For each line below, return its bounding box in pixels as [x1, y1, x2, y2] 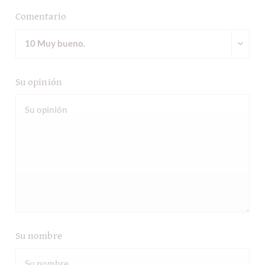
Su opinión [15, 76, 62, 88]
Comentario [15, 11, 66, 23]
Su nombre [15, 230, 62, 243]
